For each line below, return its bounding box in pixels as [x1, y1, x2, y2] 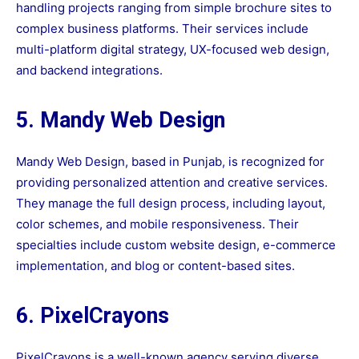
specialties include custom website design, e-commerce [16, 237, 336, 253]
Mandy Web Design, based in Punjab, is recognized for [16, 154, 325, 170]
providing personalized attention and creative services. [16, 175, 328, 191]
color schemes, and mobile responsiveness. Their [16, 216, 299, 232]
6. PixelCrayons [16, 303, 169, 329]
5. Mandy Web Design [16, 107, 225, 134]
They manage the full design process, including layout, [16, 196, 325, 212]
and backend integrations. [16, 63, 163, 79]
